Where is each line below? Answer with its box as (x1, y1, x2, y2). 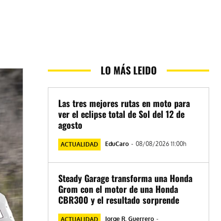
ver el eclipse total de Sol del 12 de (58, 108, 185, 121)
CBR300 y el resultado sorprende (58, 193, 180, 207)
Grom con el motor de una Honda (58, 183, 179, 196)
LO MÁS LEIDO (100, 63, 157, 78)
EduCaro (105, 140, 129, 148)
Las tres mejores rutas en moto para (58, 97, 190, 110)
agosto (58, 118, 83, 132)
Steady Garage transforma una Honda (58, 172, 193, 185)
